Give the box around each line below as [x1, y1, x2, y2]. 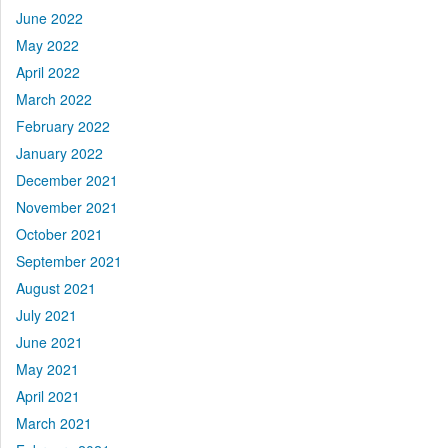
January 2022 [16, 143, 103, 164]
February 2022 [16, 116, 110, 137]
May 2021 [16, 359, 79, 380]
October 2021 [16, 224, 103, 245]
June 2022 [16, 8, 83, 29]
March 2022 [16, 89, 92, 110]
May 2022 [16, 35, 79, 56]
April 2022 [16, 62, 80, 83]
